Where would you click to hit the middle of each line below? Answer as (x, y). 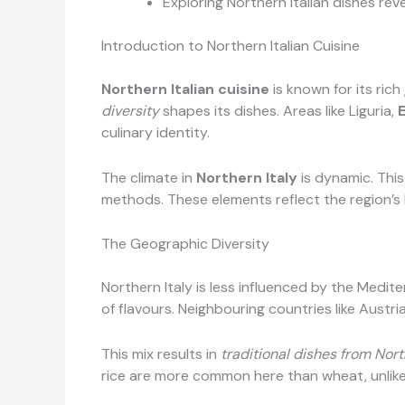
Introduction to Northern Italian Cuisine (231, 46)
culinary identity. (155, 133)
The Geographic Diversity (185, 244)
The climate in (149, 177)
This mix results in (161, 353)
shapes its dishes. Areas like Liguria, (278, 111)
